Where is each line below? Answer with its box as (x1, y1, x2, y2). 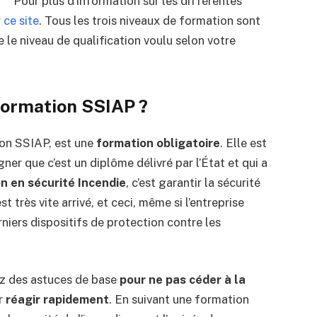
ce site (3, 13, 39, 28)
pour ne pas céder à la (119, 272, 246, 287)
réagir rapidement (5, 292, 109, 307)
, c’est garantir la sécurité (125, 175, 260, 190)
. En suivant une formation (108, 292, 249, 307)
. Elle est (219, 135, 267, 150)
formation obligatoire (96, 135, 220, 150)
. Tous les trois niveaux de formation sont (38, 13, 260, 28)
